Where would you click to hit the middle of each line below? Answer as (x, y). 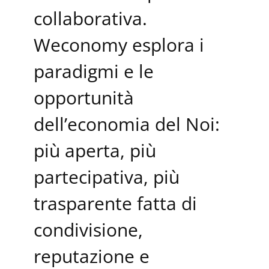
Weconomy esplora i (119, 44)
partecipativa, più (107, 177)
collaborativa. (90, 18)
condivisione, (88, 229)
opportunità (84, 97)
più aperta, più (95, 150)
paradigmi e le (94, 71)
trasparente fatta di (115, 203)
